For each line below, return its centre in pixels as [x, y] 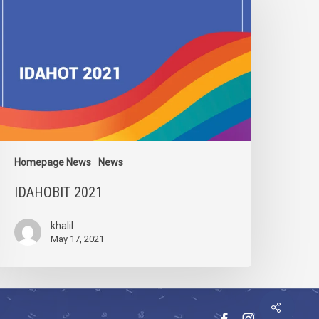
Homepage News [53, 163]
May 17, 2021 [78, 239]
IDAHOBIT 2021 [59, 193]
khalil [62, 226]
